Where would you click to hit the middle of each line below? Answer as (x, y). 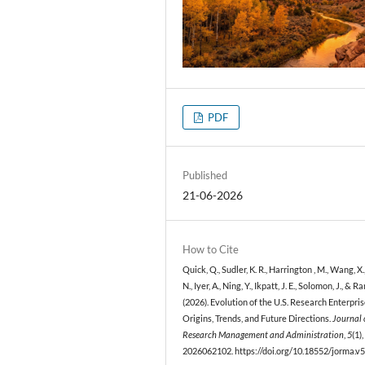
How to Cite (211, 249)
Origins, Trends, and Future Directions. (258, 318)
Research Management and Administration (264, 334)
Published (205, 175)
